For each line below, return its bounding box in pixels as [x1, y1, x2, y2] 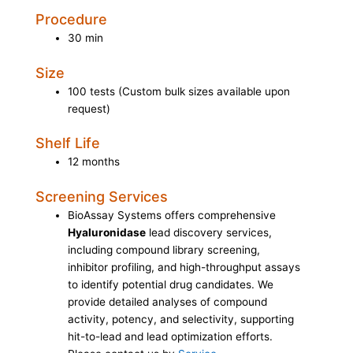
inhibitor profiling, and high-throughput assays [68, 260, 301, 273]
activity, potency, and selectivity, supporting [68, 312, 295, 325]
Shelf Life [35, 135, 100, 152]
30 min [68, 32, 104, 45]
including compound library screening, [68, 243, 261, 256]
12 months [68, 155, 121, 169]
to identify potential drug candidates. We [68, 277, 274, 291]
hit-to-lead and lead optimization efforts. [68, 329, 273, 343]
